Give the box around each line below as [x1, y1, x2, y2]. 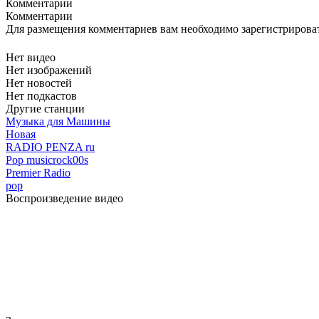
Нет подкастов [6, 90, 77, 103]
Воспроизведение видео [6, 192, 123, 205]
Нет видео [6, 51, 56, 64]
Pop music [6, 154, 53, 167]
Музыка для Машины [6, 115, 110, 128]
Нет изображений [6, 64, 92, 77]
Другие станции [6, 103, 85, 115]
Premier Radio [6, 167, 70, 179]
